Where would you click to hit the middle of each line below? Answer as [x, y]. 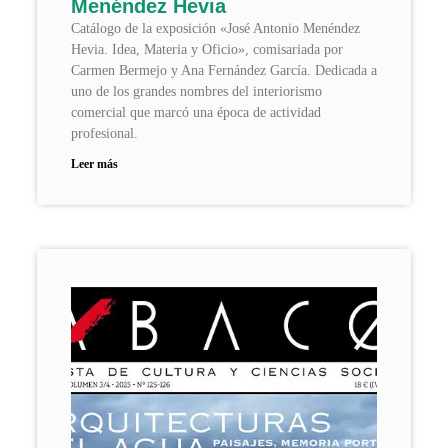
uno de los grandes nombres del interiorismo [196, 91]
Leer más [94, 163]
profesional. [104, 133]
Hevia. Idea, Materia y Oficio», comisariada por [206, 49]
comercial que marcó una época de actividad [195, 112]
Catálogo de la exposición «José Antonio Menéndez [215, 28]
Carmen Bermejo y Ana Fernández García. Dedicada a [223, 70]
